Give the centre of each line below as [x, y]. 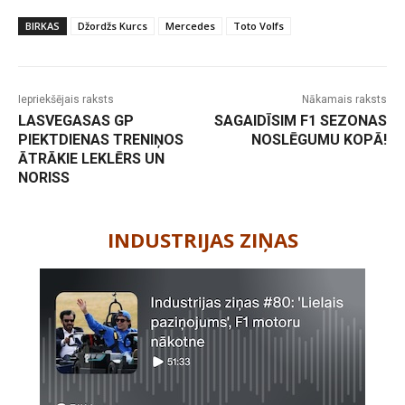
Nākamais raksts [344, 100]
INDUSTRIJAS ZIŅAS [202, 240]
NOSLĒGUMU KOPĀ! [319, 140]
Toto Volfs [259, 26]
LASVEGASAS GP [76, 121]
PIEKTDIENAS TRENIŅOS [101, 140]
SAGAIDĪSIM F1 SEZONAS [300, 121]
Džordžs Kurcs [113, 26]
